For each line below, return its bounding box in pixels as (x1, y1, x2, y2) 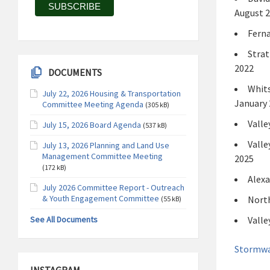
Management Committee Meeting (42, 150, 163, 162)
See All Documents (30, 213, 98, 225)
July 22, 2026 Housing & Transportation (42, 87, 181, 99)
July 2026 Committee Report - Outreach (42, 181, 184, 193)
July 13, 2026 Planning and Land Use (42, 139, 169, 151)
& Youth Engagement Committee (42, 192, 159, 204)
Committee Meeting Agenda (42, 98, 143, 110)
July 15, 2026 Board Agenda (42, 119, 141, 130)
